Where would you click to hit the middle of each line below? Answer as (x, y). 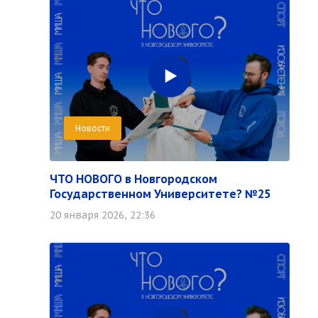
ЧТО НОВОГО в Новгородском (133, 179)
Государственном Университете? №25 (160, 194)
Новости (93, 128)
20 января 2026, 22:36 (103, 215)
